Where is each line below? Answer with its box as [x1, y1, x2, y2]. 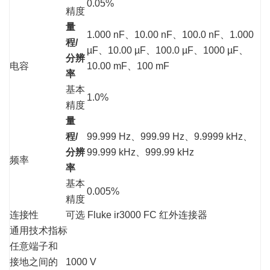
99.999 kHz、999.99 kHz [87, 147, 194, 157]
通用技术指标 [10, 225, 67, 236]
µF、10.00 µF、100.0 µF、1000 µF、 [87, 45, 248, 55]
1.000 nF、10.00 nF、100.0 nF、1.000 [87, 30, 254, 40]
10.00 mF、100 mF [87, 61, 169, 71]
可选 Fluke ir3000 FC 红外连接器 [66, 210, 207, 220]
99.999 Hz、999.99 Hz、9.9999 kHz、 [87, 131, 253, 142]
